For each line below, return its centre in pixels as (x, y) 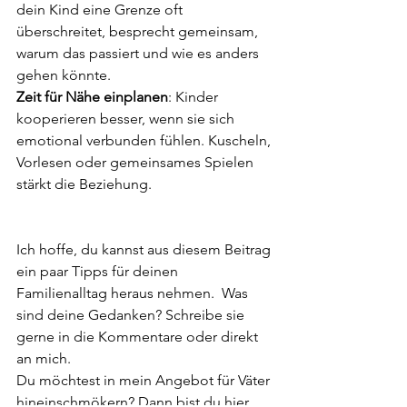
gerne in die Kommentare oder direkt (139, 337)
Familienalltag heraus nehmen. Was (134, 293)
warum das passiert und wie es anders (139, 53)
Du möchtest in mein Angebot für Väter (145, 380)
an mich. (44, 358)
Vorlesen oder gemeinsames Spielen (137, 162)
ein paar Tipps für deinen (99, 271)
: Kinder (195, 97)
